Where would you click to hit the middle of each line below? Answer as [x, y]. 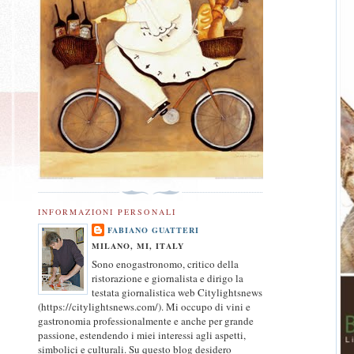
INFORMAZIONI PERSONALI [107, 211]
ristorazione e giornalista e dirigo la [168, 279]
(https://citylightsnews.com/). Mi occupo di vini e [144, 307]
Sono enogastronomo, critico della [165, 264]
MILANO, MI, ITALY [138, 245]
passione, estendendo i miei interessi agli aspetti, [142, 335]
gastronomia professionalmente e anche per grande [146, 321]
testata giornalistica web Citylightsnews [177, 293]
